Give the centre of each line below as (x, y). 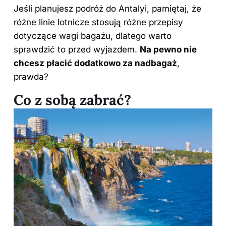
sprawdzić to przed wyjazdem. (77, 50)
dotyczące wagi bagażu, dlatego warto (93, 36)
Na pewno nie (168, 50)
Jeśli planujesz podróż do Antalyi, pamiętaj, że (107, 9)
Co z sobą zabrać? (72, 100)
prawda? (31, 77)
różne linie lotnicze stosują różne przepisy (98, 22)
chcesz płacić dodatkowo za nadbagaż (95, 63)
